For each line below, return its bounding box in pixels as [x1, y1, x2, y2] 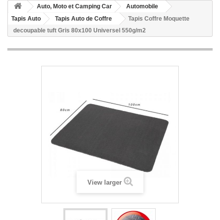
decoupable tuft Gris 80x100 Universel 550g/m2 [13, 27, 146, 34]
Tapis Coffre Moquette [128, 15, 190, 22]
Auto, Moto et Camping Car [37, 3, 112, 10]
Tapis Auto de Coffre [55, 15, 112, 22]
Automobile [126, 3, 158, 10]
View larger [87, 179, 122, 186]
